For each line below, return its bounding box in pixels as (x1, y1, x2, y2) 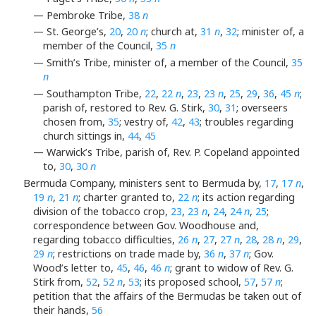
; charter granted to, (78, 190, 178, 204)
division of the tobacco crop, (33, 204, 171, 218)
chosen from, (43, 114, 109, 128)
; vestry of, (119, 114, 172, 128)
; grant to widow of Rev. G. (170, 260, 293, 274)
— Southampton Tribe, (33, 86, 145, 100)
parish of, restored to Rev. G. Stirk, (43, 100, 209, 114)
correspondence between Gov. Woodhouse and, (33, 218, 259, 232)
